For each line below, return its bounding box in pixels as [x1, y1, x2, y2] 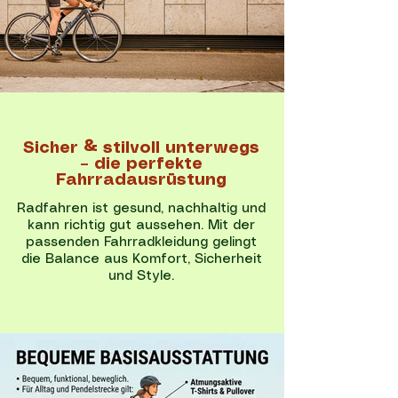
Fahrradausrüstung [56, 172, 227, 188]
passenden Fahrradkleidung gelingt [26, 236, 257, 249]
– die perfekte [80, 156, 203, 172]
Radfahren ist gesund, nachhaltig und [17, 203, 266, 215]
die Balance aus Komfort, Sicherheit [20, 253, 262, 266]
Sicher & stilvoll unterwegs [23, 140, 259, 156]
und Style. [108, 270, 174, 283]
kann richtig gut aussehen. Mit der [28, 219, 255, 232]
